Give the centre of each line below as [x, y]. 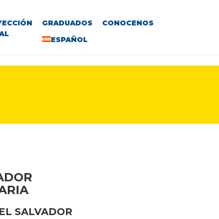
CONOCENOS [128, 23]
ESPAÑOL [69, 40]
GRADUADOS [67, 23]
